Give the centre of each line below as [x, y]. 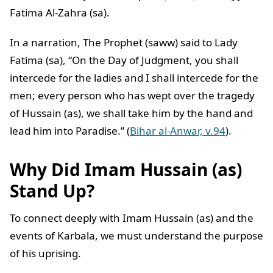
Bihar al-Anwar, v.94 [178, 131]
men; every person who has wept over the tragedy [132, 96]
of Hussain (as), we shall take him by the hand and [131, 113]
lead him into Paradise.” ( [70, 131]
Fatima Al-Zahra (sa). [61, 13]
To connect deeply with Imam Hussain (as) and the [132, 218]
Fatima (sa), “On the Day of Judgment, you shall [124, 60]
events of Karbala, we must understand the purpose [136, 236]
